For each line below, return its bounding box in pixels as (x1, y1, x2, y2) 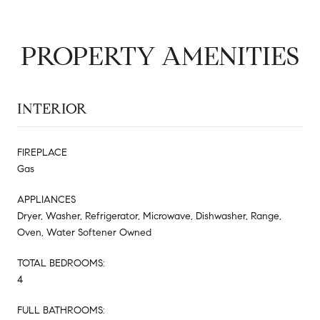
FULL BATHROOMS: (17, 304, 105, 316)
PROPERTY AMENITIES (21, 39, 299, 72)
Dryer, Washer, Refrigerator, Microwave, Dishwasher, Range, (17, 209, 281, 222)
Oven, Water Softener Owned (17, 226, 151, 239)
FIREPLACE (17, 146, 67, 159)
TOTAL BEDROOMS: (17, 256, 105, 269)
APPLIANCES (17, 193, 76, 206)
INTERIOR (17, 99, 87, 118)
